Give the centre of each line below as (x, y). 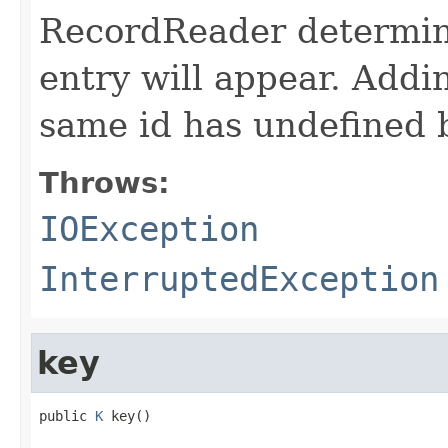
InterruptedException (239, 278)
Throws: (104, 182)
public (67, 415)
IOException (149, 228)
